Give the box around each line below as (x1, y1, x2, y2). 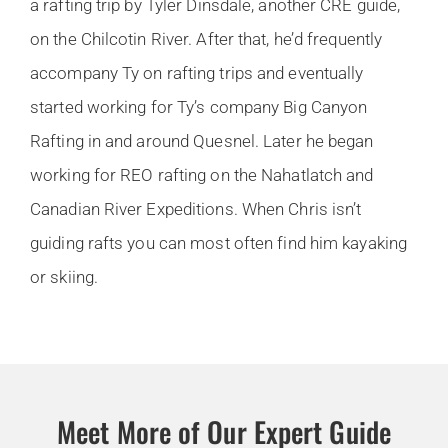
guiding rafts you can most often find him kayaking (30, 232, 408, 253)
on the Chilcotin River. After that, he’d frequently (30, 28, 383, 49)
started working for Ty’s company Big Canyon (30, 96, 368, 117)
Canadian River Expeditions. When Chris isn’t (30, 198, 362, 219)
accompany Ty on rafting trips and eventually (30, 62, 364, 83)
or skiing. (30, 266, 98, 287)
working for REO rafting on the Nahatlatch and (30, 164, 374, 185)
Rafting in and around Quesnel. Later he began (30, 130, 374, 151)
